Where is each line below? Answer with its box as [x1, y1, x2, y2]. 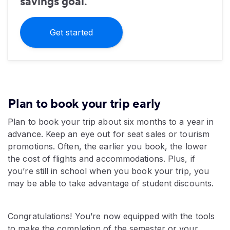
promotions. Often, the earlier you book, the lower [8, 141, 208, 152]
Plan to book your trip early [8, 96, 161, 112]
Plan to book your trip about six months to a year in [8, 117, 214, 127]
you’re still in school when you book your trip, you [8, 166, 209, 177]
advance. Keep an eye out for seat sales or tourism [8, 129, 210, 140]
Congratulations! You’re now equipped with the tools [8, 211, 215, 222]
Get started [49, 27, 93, 38]
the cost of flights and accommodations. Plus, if [8, 154, 195, 164]
